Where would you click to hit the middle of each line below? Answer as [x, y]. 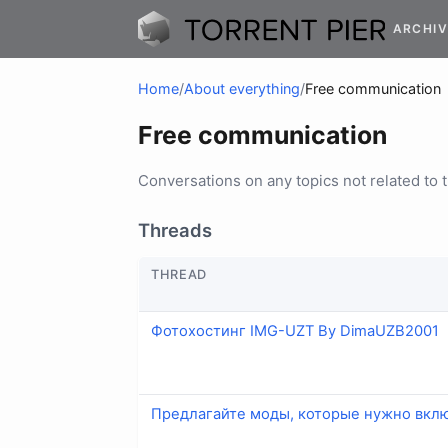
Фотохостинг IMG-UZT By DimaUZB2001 [295, 331]
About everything [242, 89]
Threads [175, 230]
